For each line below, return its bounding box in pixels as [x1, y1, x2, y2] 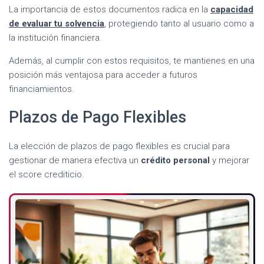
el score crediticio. [9, 169, 84, 180]
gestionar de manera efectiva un [9, 154, 141, 166]
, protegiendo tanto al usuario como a [104, 18, 254, 29]
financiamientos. [9, 83, 74, 94]
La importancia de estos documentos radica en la [9, 4, 210, 15]
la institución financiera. [9, 32, 102, 43]
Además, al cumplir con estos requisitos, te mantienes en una [9, 55, 255, 66]
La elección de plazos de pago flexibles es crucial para [9, 140, 230, 151]
